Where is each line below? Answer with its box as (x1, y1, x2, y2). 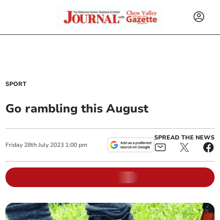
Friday (5, 141, 23, 149)
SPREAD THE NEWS (154, 134, 215, 141)
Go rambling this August (5, 101, 149, 116)
